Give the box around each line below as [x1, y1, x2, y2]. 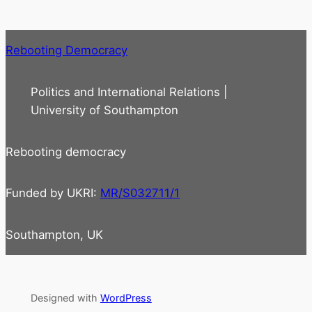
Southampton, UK [6, 227, 103, 242]
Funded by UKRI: [6, 186, 100, 201]
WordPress [100, 291, 152, 304]
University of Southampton [30, 102, 178, 117]
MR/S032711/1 [100, 186, 180, 201]
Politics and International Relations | [30, 84, 227, 99]
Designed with [30, 291, 100, 304]
